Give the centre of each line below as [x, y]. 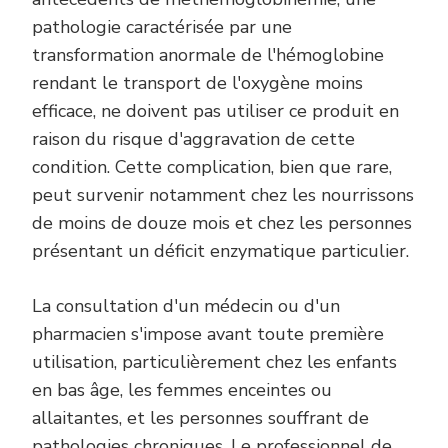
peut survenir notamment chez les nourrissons [223, 194]
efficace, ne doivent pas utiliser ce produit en [215, 110]
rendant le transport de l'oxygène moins [197, 82]
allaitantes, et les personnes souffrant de [200, 417]
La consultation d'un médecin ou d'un [186, 305]
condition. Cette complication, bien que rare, [212, 166]
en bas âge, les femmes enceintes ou [182, 389]
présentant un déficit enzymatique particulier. [220, 250]
